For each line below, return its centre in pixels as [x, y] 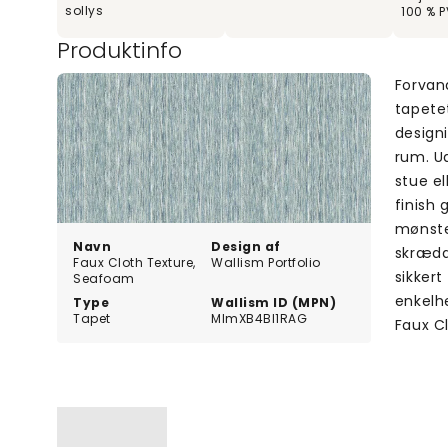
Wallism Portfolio [266, 262]
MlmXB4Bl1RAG [259, 318]
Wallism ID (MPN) [274, 302]
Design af [246, 246]
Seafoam [104, 278]
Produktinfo [119, 50]
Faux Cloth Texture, [134, 262]
